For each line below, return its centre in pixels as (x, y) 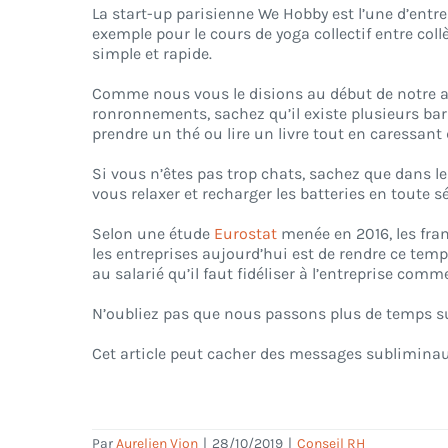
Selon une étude (153, 234)
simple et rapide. (152, 54)
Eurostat (247, 234)
